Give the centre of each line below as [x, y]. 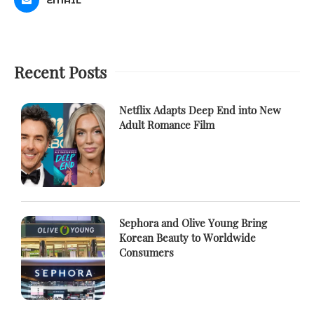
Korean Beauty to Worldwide [187, 237]
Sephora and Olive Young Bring [193, 223]
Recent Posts [60, 71]
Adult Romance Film [167, 124]
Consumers [146, 252]
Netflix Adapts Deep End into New [200, 110]
